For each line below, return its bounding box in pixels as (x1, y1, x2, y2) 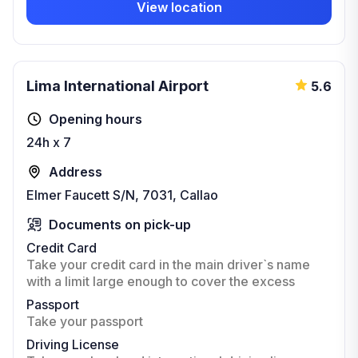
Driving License (26, 336, 119, 352)
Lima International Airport (26, 78, 209, 94)
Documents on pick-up (49, 217, 191, 233)
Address (49, 164, 102, 180)
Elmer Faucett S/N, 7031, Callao (26, 187, 218, 203)
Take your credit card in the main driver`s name (26, 257, 310, 272)
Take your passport (26, 313, 143, 329)
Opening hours (49, 111, 142, 127)
